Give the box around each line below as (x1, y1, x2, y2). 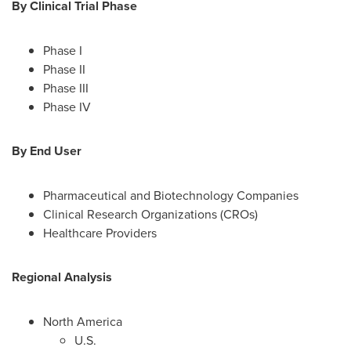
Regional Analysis (12, 268, 112, 286)
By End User (12, 142, 81, 160)
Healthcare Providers (43, 224, 157, 241)
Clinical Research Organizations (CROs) (43, 205, 258, 223)
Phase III (43, 79, 89, 96)
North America (43, 313, 122, 330)
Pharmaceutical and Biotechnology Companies (43, 186, 299, 204)
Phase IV (43, 98, 91, 115)
